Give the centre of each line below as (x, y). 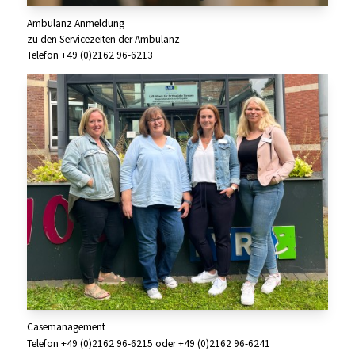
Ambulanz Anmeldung (75, 24)
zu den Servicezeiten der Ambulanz (103, 40)
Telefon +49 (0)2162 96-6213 (90, 55)
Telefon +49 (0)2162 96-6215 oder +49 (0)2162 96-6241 (148, 344)
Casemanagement (66, 327)
